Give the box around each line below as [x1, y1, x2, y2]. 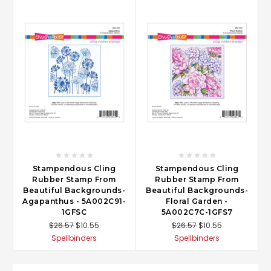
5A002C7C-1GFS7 [161, 207, 233, 217]
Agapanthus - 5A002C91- [22, 196, 126, 206]
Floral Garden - [166, 196, 228, 206]
